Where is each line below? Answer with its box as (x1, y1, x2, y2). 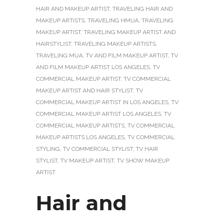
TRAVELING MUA (36, 52, 83, 59)
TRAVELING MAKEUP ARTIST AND (84, 28, 176, 36)
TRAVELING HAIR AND (112, 5, 173, 12)
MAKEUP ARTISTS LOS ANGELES (36, 133, 125, 141)
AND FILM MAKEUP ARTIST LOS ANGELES (36, 63, 150, 71)
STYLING (36, 145, 60, 152)
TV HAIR (136, 145, 158, 152)
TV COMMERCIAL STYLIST (63, 145, 133, 152)
